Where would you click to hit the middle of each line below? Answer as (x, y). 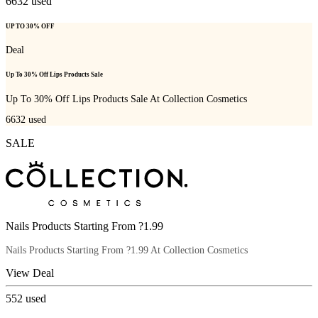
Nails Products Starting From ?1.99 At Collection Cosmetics (127, 250)
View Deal (30, 273)
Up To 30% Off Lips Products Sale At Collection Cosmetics (126, 99)
